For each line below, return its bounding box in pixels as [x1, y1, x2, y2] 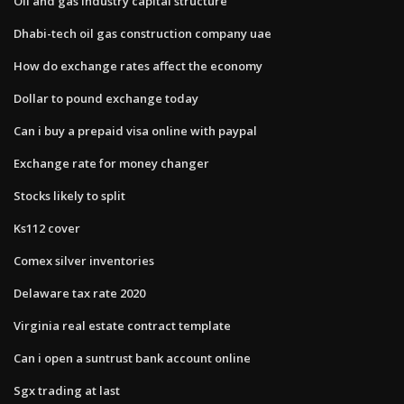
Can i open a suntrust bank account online [14, 349, 251, 366]
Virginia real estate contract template [14, 317, 231, 334]
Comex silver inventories [14, 252, 154, 269]
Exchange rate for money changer [14, 154, 209, 171]
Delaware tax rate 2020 [14, 284, 145, 301]
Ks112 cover [14, 219, 80, 236]
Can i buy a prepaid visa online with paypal [14, 122, 257, 139]
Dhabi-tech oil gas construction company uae [14, 24, 271, 41]
